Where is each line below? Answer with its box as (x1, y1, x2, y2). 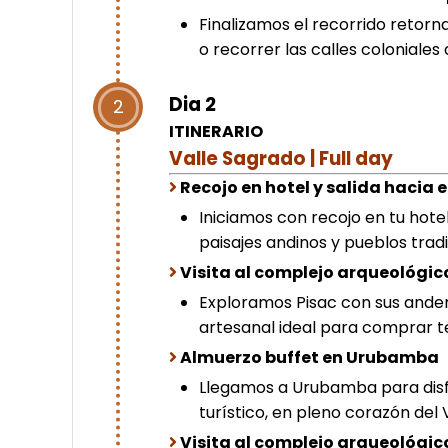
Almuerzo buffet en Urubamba (180, 345, 440, 369)
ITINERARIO (169, 119, 264, 143)
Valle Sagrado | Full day (169, 144, 394, 172)
